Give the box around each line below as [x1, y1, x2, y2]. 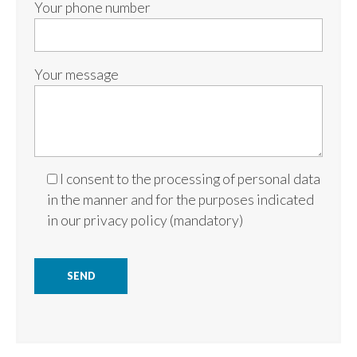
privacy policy [84, 212, 167, 229]
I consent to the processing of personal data [60, 171, 320, 188]
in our [47, 212, 84, 229]
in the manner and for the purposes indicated [47, 191, 314, 209]
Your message [34, 65, 119, 83]
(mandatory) [167, 212, 243, 229]
